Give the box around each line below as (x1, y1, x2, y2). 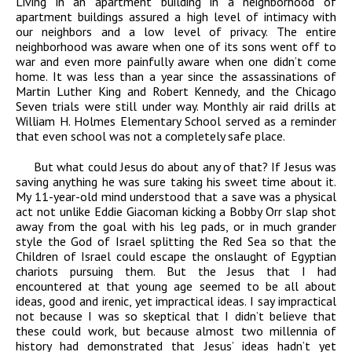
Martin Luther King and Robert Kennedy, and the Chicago (16, 83, 336, 100)
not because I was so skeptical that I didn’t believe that (16, 308, 336, 324)
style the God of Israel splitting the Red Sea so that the (16, 233, 336, 250)
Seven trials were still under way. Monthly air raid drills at (16, 98, 336, 115)
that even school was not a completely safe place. (16, 128, 285, 145)
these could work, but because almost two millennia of (16, 323, 336, 339)
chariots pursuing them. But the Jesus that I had (16, 263, 336, 280)
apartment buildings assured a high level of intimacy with (16, 9, 336, 25)
